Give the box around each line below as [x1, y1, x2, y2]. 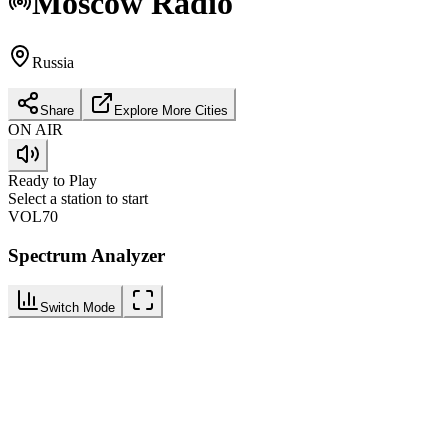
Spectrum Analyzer [8, 244, 165, 266]
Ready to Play [8, 171, 97, 189]
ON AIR [8, 120, 63, 138]
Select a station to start [8, 189, 148, 207]
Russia [32, 53, 74, 71]
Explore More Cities [114, 102, 228, 118]
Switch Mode [40, 300, 115, 316]
